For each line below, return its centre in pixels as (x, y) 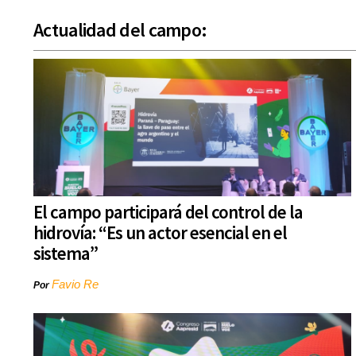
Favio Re (75, 284)
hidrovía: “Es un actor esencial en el (160, 233)
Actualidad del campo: (120, 30)
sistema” (66, 253)
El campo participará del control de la (168, 212)
